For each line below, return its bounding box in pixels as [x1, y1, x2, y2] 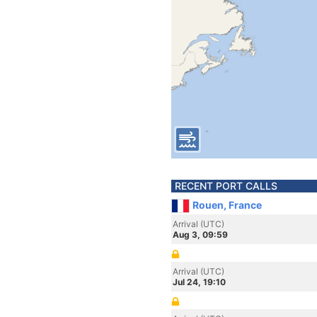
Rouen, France [192, 199, 262, 211]
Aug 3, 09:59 [173, 229, 228, 240]
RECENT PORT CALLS [175, 180, 277, 192]
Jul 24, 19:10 [173, 277, 226, 287]
